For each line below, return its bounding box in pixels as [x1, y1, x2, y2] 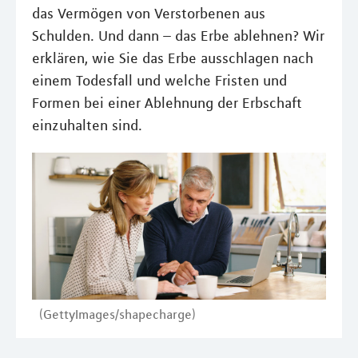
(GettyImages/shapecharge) [39, 306, 196, 322]
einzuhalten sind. [32, 117, 142, 134]
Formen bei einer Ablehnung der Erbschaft [32, 94, 302, 112]
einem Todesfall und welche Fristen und [32, 72, 287, 89]
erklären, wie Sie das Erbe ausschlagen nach [32, 50, 313, 67]
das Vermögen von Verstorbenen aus [32, 5, 265, 22]
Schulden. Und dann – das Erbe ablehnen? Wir [32, 27, 324, 45]
